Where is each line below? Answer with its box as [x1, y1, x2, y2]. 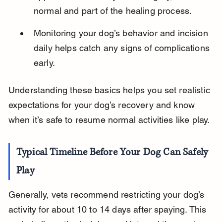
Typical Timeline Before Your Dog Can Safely [16, 146, 211, 160]
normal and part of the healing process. [33, 5, 192, 16]
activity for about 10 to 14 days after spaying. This [8, 204, 209, 215]
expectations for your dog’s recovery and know [8, 100, 198, 111]
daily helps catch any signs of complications [33, 43, 213, 54]
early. [33, 57, 55, 68]
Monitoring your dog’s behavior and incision [33, 28, 211, 39]
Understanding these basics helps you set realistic [8, 85, 213, 96]
